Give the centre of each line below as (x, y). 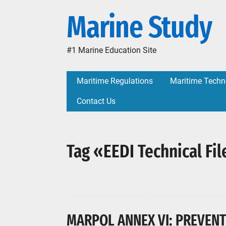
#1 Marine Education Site (111, 50)
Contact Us (96, 101)
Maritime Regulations (115, 81)
